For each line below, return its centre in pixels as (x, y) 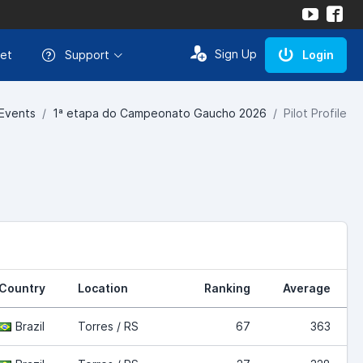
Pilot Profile (315, 113)
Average (307, 288)
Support (87, 55)
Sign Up (236, 54)
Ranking (227, 288)
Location (103, 288)
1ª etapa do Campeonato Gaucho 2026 (160, 113)
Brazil (30, 326)
